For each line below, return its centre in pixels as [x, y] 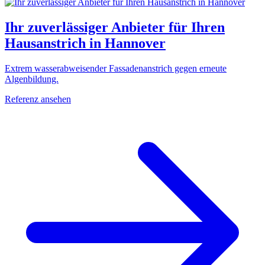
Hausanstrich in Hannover [85, 43]
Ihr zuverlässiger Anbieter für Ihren [115, 27]
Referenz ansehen [38, 99]
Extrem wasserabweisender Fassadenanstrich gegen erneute [116, 68]
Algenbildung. [32, 79]
